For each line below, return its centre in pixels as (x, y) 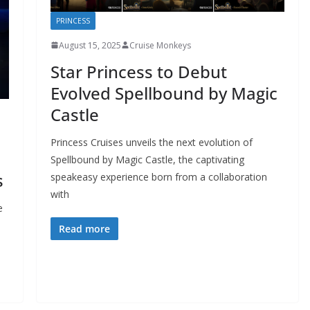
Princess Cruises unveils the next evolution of (151, 142)
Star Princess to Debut (138, 71)
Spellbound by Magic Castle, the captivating (147, 159)
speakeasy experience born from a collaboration (158, 176)
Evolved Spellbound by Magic (164, 93)
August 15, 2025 (90, 45)
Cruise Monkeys (160, 45)
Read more (84, 228)
